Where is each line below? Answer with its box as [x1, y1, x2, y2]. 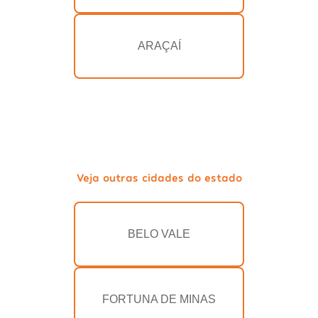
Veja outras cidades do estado [76, 170, 242, 185]
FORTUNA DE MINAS [102, 293, 216, 306]
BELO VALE [128, 228, 190, 241]
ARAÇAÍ [137, 40, 181, 53]
